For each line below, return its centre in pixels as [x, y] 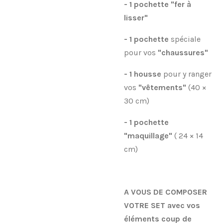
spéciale [186, 39]
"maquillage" [149, 135]
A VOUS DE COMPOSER [166, 192]
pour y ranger [187, 74]
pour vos [141, 52]
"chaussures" [183, 52]
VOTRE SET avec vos [162, 205]
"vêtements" [163, 87]
